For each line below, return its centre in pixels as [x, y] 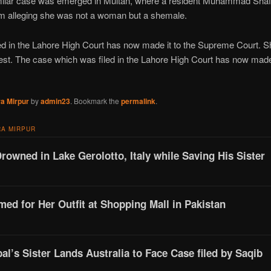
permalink [138, 101]
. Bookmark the [95, 100]
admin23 [55, 101]
